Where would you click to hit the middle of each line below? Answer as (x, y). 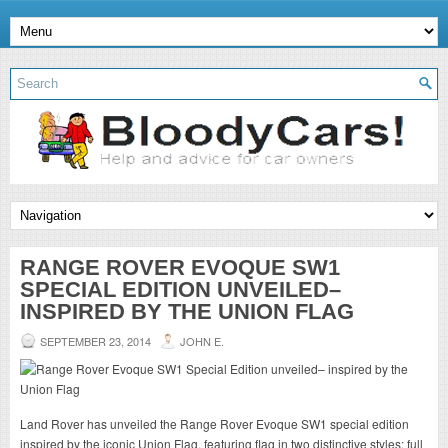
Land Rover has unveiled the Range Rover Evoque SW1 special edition (214, 423)
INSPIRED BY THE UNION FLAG (187, 311)
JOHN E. (202, 340)
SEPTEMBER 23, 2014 (95, 340)
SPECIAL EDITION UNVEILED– (180, 289)
